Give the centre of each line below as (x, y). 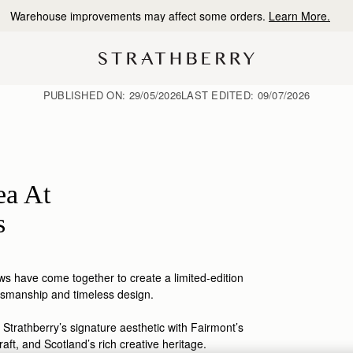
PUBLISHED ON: (86, 95)
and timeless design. (102, 294)
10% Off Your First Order (168, 16)
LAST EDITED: (219, 95)
